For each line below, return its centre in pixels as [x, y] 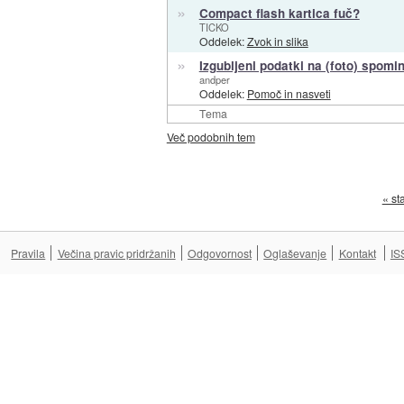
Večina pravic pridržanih [116, 252]
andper [214, 80]
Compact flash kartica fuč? [279, 14]
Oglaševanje [295, 252]
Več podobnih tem [211, 137]
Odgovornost [219, 252]
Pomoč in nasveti [289, 94]
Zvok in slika [277, 41]
